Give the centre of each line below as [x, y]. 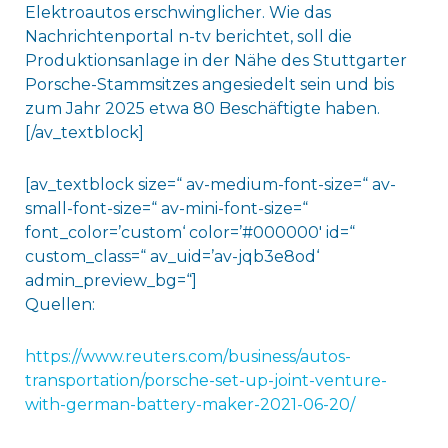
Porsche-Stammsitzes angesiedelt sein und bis [209, 85]
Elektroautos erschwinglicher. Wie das [177, 13]
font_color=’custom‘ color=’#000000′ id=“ [189, 233]
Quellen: [59, 305]
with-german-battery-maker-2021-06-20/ [189, 405]
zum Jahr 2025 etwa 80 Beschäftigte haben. [202, 109]
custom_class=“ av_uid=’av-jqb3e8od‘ [171, 257]
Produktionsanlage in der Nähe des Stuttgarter [215, 61]
